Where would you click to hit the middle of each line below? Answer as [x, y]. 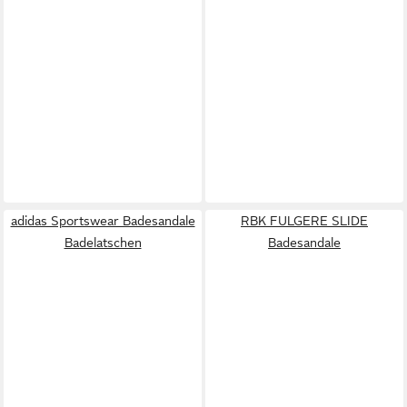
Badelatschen [103, 243]
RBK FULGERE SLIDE [304, 221]
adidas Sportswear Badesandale [103, 221]
